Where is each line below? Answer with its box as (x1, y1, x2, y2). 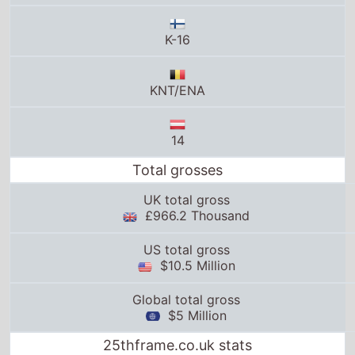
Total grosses (132, 120, 223, 138)
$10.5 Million (151, 216, 235, 232)
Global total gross (132, 250, 240, 266)
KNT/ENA (150, 40, 205, 57)
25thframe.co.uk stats (103, 296, 252, 313)
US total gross (143, 200, 230, 216)
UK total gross (143, 151, 230, 167)
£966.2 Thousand (137, 166, 250, 183)
